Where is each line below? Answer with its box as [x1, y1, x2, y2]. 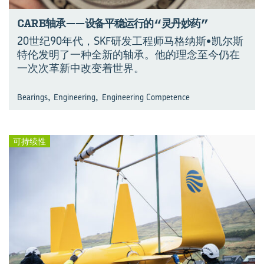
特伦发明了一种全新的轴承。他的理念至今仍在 [17, 47, 240, 62]
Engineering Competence [101, 91, 190, 103]
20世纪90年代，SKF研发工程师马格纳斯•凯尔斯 [17, 34, 243, 48]
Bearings [17, 91, 48, 103]
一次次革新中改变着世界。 [17, 61, 144, 75]
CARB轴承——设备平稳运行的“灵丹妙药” [17, 17, 209, 30]
